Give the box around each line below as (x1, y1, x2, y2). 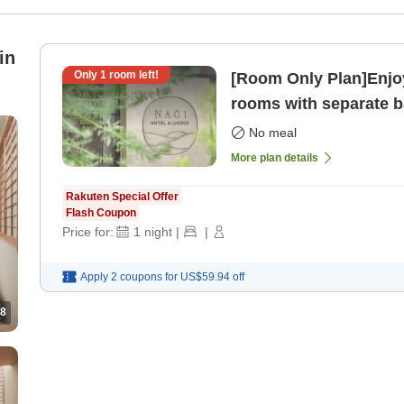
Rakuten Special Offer (66, 190, 179, 204)
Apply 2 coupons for (80, 271, 178, 284)
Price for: (62, 225, 114, 240)
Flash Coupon (66, 207, 136, 220)
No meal (249, 125, 297, 141)
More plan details (231, 151, 318, 165)
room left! (106, 69, 159, 82)
